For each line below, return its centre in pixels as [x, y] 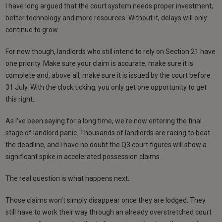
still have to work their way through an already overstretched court [109, 212]
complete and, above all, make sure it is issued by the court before [108, 75]
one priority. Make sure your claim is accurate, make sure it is [100, 63]
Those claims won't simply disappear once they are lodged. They [106, 200]
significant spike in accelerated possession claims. [83, 156]
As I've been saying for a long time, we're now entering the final [104, 121]
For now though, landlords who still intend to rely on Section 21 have [111, 51]
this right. [20, 99]
